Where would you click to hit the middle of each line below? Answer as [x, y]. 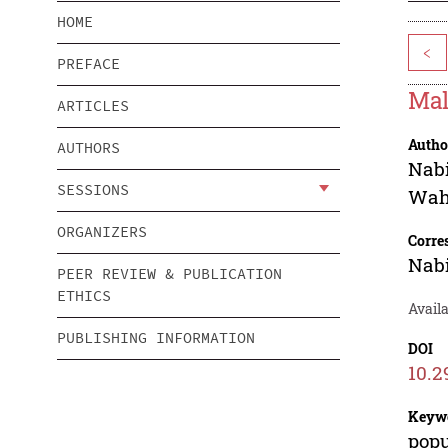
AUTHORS [88, 148]
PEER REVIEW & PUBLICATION [169, 274]
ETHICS [84, 296]
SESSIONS [93, 190]
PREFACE [88, 64]
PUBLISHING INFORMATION [156, 338]
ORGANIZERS [102, 232]
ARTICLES [93, 106]
